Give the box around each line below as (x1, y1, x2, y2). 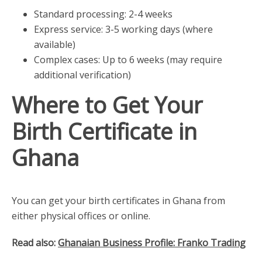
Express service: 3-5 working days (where (33, 23, 213, 36)
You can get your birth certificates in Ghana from (12, 194, 225, 207)
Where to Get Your (12, 89, 202, 120)
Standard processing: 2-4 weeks (33, 8, 173, 20)
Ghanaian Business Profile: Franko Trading (58, 236, 246, 249)
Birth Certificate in (12, 116, 197, 146)
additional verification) (33, 68, 131, 81)
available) (33, 38, 75, 51)
